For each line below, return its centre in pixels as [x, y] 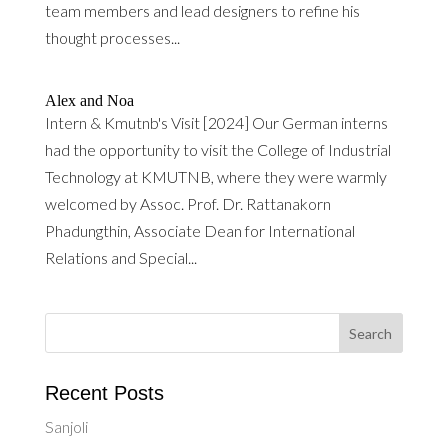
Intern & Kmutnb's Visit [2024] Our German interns [216, 122]
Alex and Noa [89, 100]
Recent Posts [104, 393]
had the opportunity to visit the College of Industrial [217, 149]
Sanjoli [66, 426]
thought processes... [112, 37]
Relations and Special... [120, 257]
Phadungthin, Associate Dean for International [199, 230]
